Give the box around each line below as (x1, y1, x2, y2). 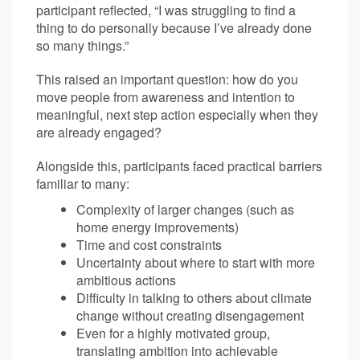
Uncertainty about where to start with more (76, 252, 315, 272)
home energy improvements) (76, 217, 239, 236)
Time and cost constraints (76, 235, 222, 254)
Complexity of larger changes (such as (76, 199, 294, 219)
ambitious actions (76, 270, 176, 289)
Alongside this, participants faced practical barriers (36, 156, 322, 175)
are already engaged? (36, 122, 162, 141)
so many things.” (36, 35, 129, 55)
